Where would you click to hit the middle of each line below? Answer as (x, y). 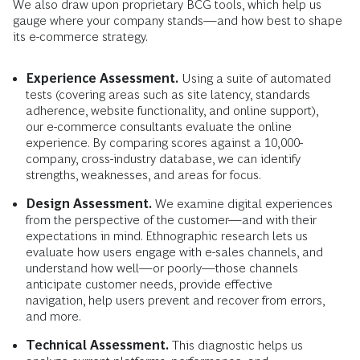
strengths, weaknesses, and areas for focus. (143, 175)
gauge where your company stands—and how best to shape (178, 21)
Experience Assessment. (102, 79)
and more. (53, 317)
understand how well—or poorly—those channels (162, 268)
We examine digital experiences (242, 204)
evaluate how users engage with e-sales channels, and (174, 252)
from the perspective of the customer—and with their (171, 220)
